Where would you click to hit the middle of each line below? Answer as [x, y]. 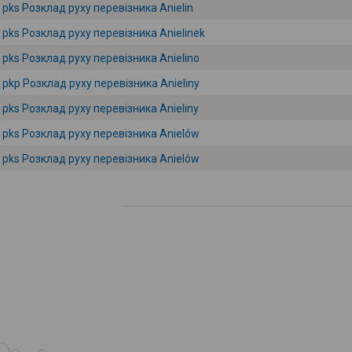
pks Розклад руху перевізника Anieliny [101, 108]
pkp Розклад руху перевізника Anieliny [101, 83]
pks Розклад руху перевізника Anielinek [104, 33]
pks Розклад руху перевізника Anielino [101, 58]
